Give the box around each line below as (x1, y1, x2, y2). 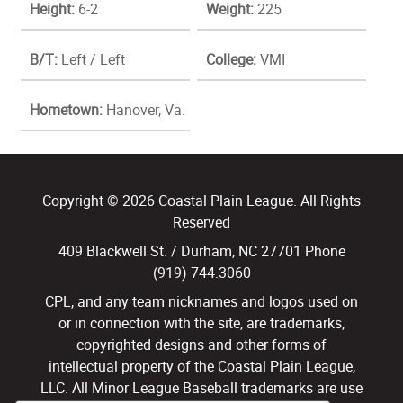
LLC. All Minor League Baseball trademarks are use (40, 377, 363, 398)
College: (206, 49, 257, 69)
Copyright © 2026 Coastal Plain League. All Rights (42, 190, 361, 210)
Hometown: (30, 99, 103, 120)
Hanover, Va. (103, 99, 185, 120)
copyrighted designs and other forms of (76, 334, 327, 354)
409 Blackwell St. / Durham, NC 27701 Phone (58, 240, 345, 261)
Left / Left (58, 49, 125, 69)
